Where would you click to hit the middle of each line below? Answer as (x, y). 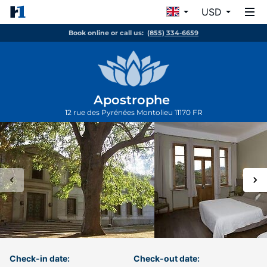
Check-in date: (40, 258)
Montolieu (155, 112)
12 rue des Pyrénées (100, 112)
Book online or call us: (106, 33)
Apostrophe (133, 100)
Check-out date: (167, 258)
